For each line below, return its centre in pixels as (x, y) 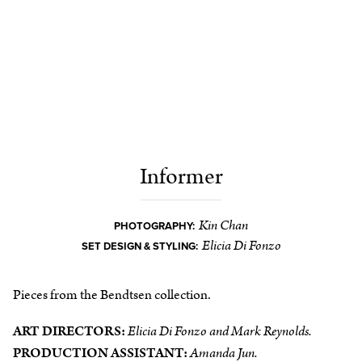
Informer (181, 177)
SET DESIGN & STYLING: (139, 246)
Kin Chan (223, 225)
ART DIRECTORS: (70, 331)
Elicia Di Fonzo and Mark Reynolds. (219, 331)
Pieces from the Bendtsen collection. (112, 295)
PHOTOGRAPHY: (154, 226)
